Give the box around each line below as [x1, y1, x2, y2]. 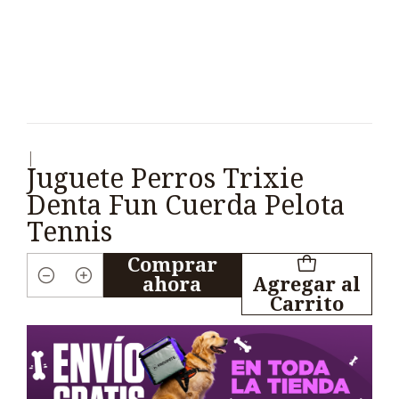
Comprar [126, 253, 217, 276]
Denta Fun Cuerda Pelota [27, 190, 345, 221]
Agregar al [252, 273, 362, 296]
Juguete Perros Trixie [27, 163, 304, 194]
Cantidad [27, 279, 96, 297]
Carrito [269, 292, 344, 315]
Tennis [27, 216, 112, 248]
